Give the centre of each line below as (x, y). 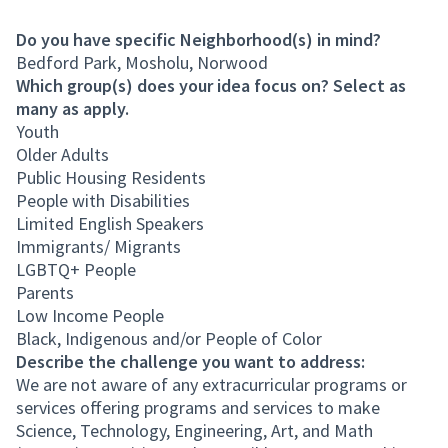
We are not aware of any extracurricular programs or (211, 384)
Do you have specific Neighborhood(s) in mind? (198, 39)
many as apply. (72, 108)
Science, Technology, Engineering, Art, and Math (194, 430)
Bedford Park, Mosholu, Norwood (142, 62)
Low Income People (90, 315)
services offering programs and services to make (198, 407)
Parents (45, 292)
